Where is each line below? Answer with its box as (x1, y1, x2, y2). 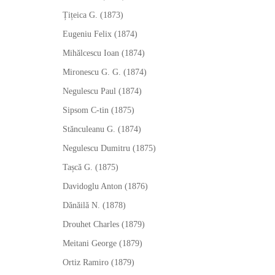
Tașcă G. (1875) (63, 163, 118, 172)
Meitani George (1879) (63, 239, 142, 248)
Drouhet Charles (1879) (63, 220, 145, 229)
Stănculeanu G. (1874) (63, 125, 141, 134)
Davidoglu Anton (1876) (63, 182, 148, 191)
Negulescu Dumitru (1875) (63, 144, 156, 153)
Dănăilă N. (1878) (63, 201, 126, 210)
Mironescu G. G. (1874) (63, 68, 147, 77)
